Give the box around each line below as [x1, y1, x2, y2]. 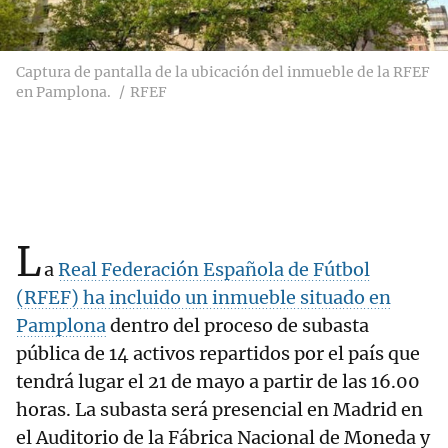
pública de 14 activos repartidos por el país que [16, 342, 420, 366]
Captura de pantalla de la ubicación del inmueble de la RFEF [16, 63, 430, 82]
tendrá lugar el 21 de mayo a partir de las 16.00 [16, 370, 420, 394]
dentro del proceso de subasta [106, 314, 369, 338]
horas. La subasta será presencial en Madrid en [16, 398, 423, 422]
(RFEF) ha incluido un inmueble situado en [16, 286, 391, 310]
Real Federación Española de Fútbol [58, 258, 370, 282]
